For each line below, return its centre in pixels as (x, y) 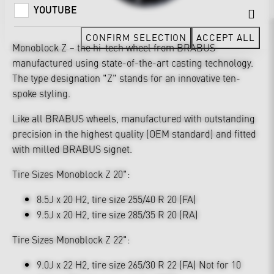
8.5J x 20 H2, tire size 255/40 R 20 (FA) (117, 198)
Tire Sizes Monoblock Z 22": (71, 239)
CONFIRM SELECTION (136, 37)
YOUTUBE (55, 9)
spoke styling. (41, 93)
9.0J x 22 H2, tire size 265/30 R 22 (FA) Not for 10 (139, 264)
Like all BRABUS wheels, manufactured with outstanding (134, 118)
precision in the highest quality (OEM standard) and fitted (134, 133)
